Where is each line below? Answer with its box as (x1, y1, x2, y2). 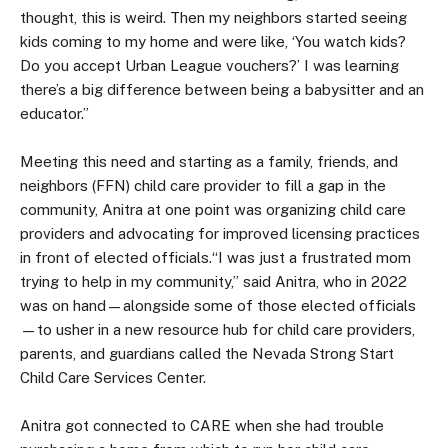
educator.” (20, 105, 89, 123)
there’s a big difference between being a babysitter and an (20, 81, 424, 99)
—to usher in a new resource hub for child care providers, (20, 321, 415, 339)
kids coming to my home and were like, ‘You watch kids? (20, 33, 406, 51)
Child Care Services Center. (20, 369, 206, 387)
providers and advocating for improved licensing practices (20, 225, 420, 243)
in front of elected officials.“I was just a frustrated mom (20, 249, 411, 267)
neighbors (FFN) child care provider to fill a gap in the (20, 177, 386, 195)
